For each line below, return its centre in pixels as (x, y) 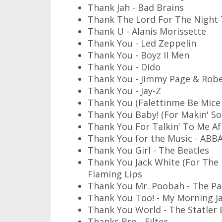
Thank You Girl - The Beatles (148, 150)
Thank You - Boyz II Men (139, 55)
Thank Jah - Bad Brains (136, 7)
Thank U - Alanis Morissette (147, 31)
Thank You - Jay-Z (124, 91)
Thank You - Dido (124, 67)
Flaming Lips (115, 174)
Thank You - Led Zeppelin (142, 43)
